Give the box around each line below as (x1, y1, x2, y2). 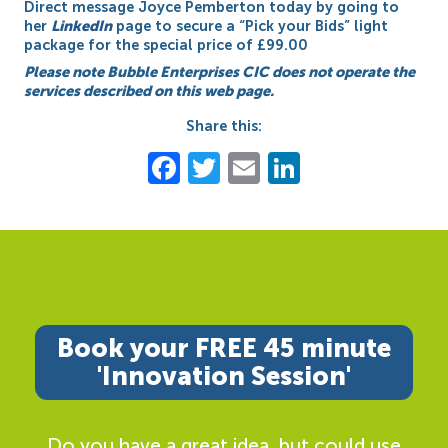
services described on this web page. (24, 82, 275, 101)
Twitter (220, 149, 329, 188)
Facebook (180, 149, 324, 188)
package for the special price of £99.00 (24, 36, 309, 55)
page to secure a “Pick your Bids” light (112, 17, 389, 36)
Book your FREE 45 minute (57, 332, 391, 364)
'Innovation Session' (97, 360, 351, 392)
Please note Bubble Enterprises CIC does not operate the (24, 63, 416, 82)
